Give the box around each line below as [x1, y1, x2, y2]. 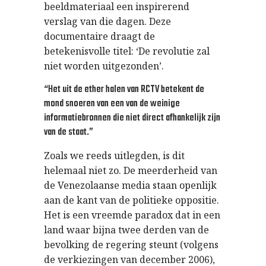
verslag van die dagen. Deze [44, 15, 171, 28]
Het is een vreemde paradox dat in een [44, 208, 220, 221]
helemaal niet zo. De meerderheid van [44, 164, 217, 177]
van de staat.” [44, 125, 93, 140]
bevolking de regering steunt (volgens [44, 238, 218, 251]
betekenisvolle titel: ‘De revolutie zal [44, 45, 210, 58]
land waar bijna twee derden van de [44, 223, 209, 236]
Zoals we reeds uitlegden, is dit [44, 149, 185, 162]
